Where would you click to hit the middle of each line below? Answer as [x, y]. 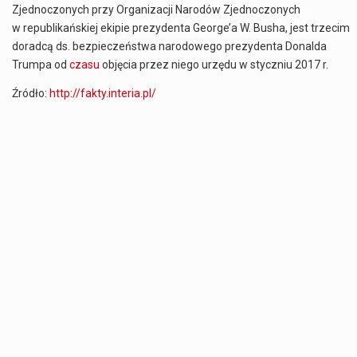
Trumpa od [41, 65]
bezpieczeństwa [114, 47]
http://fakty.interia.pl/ [103, 93]
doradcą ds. [42, 47]
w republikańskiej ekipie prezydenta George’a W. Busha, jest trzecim [181, 28]
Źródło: [31, 93]
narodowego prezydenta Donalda [241, 47]
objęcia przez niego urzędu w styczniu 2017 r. [214, 65]
